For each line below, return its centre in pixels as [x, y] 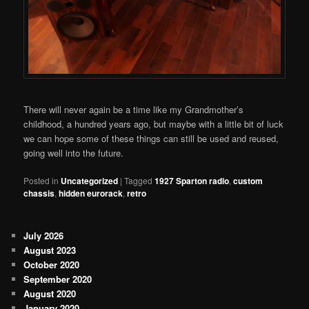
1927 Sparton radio [192, 180]
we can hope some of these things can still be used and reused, [151, 138]
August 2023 [50, 250]
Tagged [139, 180]
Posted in [41, 180]
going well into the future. [74, 152]
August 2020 [50, 294]
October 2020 [52, 265]
